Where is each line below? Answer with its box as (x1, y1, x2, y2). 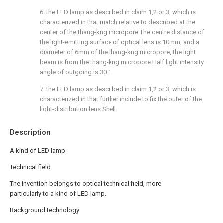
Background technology (10, 206, 79, 214)
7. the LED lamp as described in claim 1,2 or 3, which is (40, 85, 196, 93)
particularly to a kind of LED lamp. (10, 190, 106, 197)
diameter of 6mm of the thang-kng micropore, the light (40, 48, 196, 56)
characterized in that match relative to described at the (40, 18, 195, 26)
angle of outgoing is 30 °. (40, 68, 112, 76)
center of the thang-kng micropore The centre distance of (40, 28, 204, 36)
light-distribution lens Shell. (40, 105, 117, 112)
